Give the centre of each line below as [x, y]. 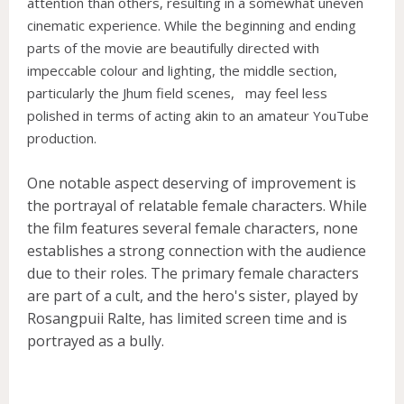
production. [64, 138]
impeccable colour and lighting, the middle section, [182, 70]
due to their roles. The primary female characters [193, 273]
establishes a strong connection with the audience [197, 250]
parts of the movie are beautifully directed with [173, 47]
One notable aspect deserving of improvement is [192, 183]
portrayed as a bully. [96, 340]
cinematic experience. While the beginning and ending [192, 25]
